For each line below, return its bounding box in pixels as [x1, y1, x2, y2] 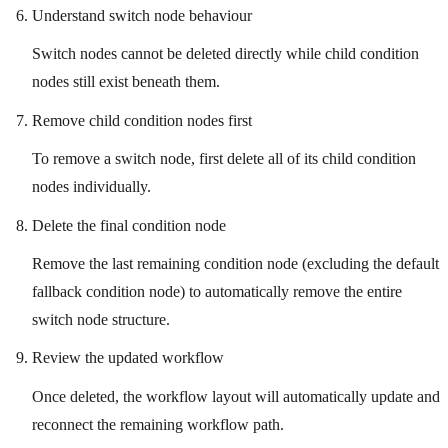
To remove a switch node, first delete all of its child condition [32, 150, 416, 168]
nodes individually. [32, 178, 151, 196]
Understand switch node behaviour [32, 6, 252, 24]
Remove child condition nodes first [32, 111, 252, 129]
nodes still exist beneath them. [32, 73, 220, 91]
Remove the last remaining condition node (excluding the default [32, 254, 439, 272]
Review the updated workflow [32, 349, 224, 367]
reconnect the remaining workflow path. [32, 415, 284, 433]
